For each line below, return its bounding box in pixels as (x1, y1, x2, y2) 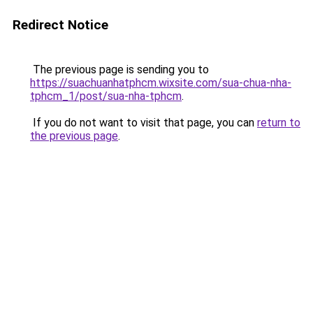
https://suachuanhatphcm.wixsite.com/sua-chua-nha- (30, 76, 291, 89)
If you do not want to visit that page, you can (30, 116, 257, 129)
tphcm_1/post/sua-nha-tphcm (30, 89, 182, 103)
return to (257, 116, 300, 129)
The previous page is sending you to (30, 63, 209, 76)
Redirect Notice (13, 17, 108, 33)
